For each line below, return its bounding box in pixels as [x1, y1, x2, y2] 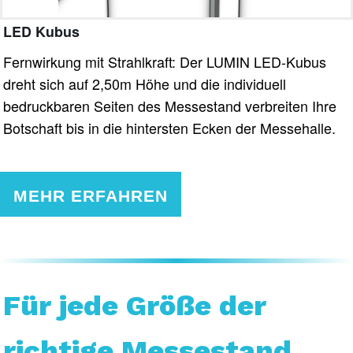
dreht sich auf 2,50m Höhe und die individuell [3, 72, 287, 94]
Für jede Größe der [3, 289, 267, 323]
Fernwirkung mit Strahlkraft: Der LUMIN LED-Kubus [3, 50, 327, 72]
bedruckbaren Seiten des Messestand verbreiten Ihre [3, 95, 337, 116]
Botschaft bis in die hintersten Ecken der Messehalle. [3, 117, 336, 138]
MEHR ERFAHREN [13, 187, 168, 206]
